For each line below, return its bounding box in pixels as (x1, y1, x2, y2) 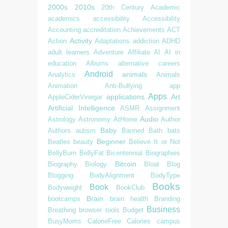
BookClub (116, 183, 145, 191)
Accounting (48, 25, 81, 34)
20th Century (101, 3, 144, 11)
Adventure (93, 48, 124, 56)
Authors (48, 126, 71, 134)
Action (48, 37, 67, 45)
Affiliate (127, 48, 150, 56)
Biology (85, 160, 107, 168)
